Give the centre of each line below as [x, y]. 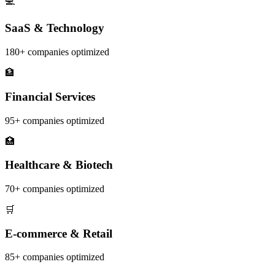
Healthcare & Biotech [59, 165]
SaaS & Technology [55, 28]
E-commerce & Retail [59, 233]
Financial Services [50, 96]
